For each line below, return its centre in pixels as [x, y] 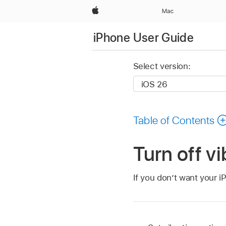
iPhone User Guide [144, 37]
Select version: [162, 66]
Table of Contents [174, 120]
